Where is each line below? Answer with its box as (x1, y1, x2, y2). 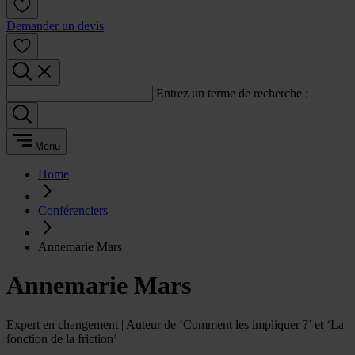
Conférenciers (38, 204, 108, 217)
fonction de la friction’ (6, 331, 117, 345)
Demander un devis (6, 19, 104, 32)
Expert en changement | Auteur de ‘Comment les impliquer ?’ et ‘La (6, 317, 344, 331)
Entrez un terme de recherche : (156, 86, 308, 100)
